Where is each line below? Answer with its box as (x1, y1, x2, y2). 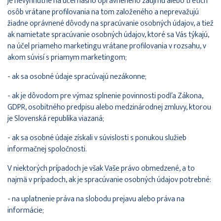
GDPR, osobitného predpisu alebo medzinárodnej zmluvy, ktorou (7, 100, 211, 114)
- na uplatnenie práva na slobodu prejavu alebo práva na (7, 192, 184, 206)
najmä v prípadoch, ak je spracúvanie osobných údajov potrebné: (7, 173, 211, 186)
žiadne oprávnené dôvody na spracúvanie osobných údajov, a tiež (7, 16, 214, 30)
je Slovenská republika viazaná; (7, 111, 104, 125)
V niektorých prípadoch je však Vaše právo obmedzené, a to (7, 161, 195, 175)
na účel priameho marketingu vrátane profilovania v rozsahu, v (7, 39, 206, 53)
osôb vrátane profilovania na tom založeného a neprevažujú (7, 5, 199, 19)
